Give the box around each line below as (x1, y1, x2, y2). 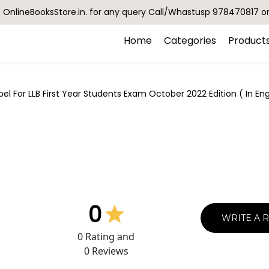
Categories (164, 34, 216, 47)
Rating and (83, 229, 134, 243)
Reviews (89, 244, 128, 258)
